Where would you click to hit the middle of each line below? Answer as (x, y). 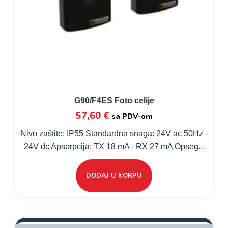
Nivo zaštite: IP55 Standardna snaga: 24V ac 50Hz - (114, 133)
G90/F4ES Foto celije (114, 100)
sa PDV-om (132, 116)
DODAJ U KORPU (114, 175)
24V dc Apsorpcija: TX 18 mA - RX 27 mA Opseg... (114, 146)
